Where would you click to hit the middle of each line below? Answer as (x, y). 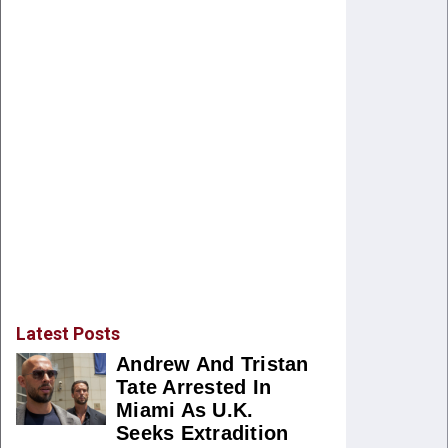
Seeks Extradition (202, 433)
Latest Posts (68, 333)
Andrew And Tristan (212, 364)
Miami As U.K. (185, 410)
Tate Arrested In (193, 387)
